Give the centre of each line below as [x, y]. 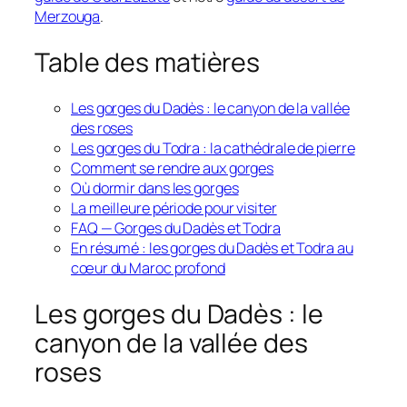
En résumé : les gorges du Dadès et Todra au [212, 248]
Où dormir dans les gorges [155, 189]
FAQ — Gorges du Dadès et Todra [176, 228]
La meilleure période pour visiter [174, 208]
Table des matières [148, 62]
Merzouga [68, 16]
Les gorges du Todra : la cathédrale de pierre [213, 149]
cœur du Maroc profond [148, 268]
